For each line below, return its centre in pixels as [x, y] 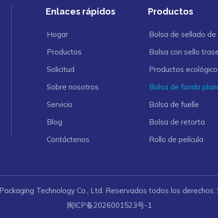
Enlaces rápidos [80, 11]
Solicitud [60, 69]
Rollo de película [176, 139]
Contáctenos [68, 139]
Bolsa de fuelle [174, 104]
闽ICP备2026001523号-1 [109, 205]
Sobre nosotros [73, 87]
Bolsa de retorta [177, 122]
